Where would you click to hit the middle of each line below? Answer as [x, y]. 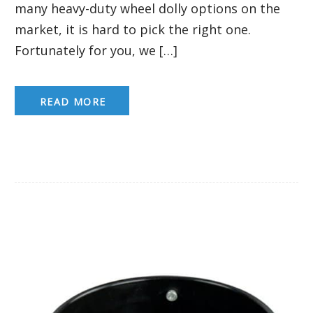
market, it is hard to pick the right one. [133, 29]
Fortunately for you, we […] [96, 50]
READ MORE [73, 101]
